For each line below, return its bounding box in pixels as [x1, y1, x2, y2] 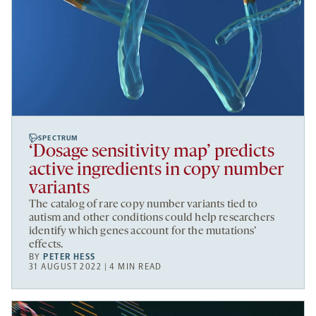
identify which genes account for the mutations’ [29, 225, 257, 237]
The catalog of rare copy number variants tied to [29, 198, 257, 210]
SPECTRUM [38, 133, 79, 142]
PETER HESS [43, 251, 96, 262]
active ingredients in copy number [29, 160, 283, 180]
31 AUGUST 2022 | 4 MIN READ [29, 261, 162, 272]
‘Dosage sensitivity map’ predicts [29, 142, 274, 162]
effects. [29, 238, 63, 250]
